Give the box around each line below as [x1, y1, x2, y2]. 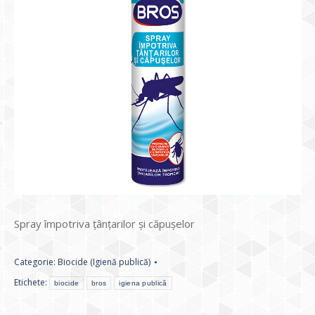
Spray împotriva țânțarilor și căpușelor [14, 216, 195, 231]
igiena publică [119, 278, 167, 287]
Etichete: [14, 276, 49, 288]
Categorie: [14, 255, 58, 268]
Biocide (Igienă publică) [58, 255, 150, 268]
